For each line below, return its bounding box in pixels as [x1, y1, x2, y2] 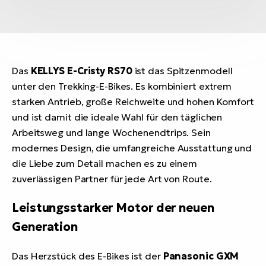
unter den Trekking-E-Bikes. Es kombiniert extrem [12, 80, 232, 93]
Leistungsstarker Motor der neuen [12, 200, 214, 216]
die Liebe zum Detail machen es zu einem [12, 157, 198, 170]
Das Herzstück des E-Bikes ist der [12, 250, 163, 262]
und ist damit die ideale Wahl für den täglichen [12, 111, 223, 123]
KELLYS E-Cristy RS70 [30, 65, 132, 77]
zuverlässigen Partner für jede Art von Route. [12, 173, 212, 185]
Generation [12, 219, 78, 235]
